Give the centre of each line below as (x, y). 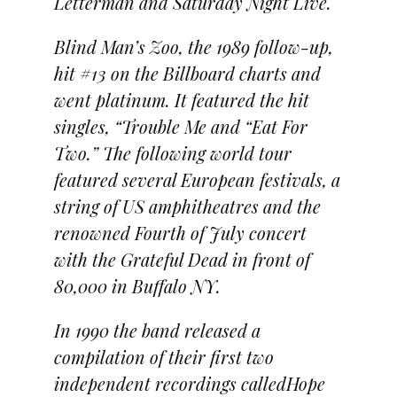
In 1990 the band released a (157, 330)
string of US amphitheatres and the (187, 206)
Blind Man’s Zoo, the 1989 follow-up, (193, 46)
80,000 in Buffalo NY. (137, 285)
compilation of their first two (163, 356)
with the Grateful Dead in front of (182, 259)
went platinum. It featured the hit (181, 99)
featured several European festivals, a (197, 179)
